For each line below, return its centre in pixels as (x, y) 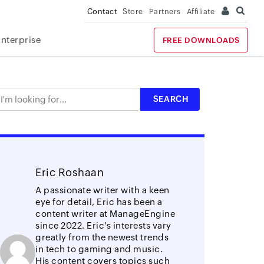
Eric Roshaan (70, 172)
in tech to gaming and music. (99, 249)
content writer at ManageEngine (105, 213)
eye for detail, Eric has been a (99, 202)
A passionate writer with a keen (103, 190)
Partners (165, 11)
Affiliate (201, 11)
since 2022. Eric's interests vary (103, 225)
